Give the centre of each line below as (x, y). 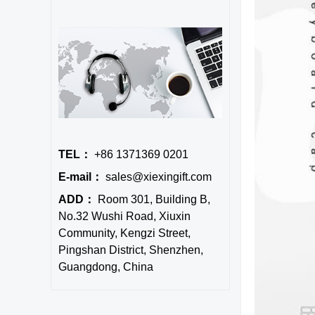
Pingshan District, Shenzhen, (131, 250)
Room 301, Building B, (153, 199)
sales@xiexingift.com (157, 177)
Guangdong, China (106, 267)
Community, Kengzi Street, (124, 233)
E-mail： (81, 177)
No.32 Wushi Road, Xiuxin (124, 216)
